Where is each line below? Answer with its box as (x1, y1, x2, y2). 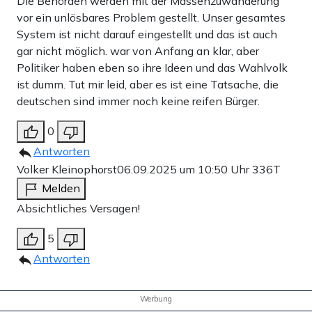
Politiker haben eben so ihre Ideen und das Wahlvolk (17, 60, 288, 75)
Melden (42, 180, 80, 195)
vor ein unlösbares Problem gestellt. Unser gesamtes (17, 10, 286, 24)
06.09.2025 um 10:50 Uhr (117, 162, 252, 176)
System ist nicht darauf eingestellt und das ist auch (17, 26, 277, 41)
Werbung (140, 293, 172, 304)
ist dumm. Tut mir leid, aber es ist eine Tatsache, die (17, 77, 279, 91)
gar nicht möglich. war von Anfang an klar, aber (17, 43, 259, 58)
